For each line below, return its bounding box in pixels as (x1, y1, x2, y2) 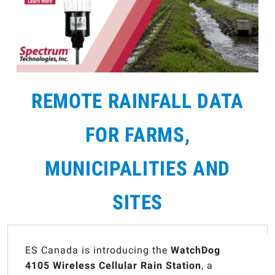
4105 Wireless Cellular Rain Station (25, 260, 202, 272)
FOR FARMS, (85, 123, 190, 147)
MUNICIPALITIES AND (45, 157, 230, 180)
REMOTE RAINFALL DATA (31, 89, 244, 113)
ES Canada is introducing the (25, 244, 171, 257)
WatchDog (171, 244, 221, 257)
